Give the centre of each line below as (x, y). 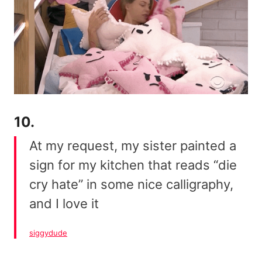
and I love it (64, 203)
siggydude (48, 232)
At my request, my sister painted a (133, 145)
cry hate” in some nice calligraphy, (131, 184)
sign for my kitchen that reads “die (133, 165)
